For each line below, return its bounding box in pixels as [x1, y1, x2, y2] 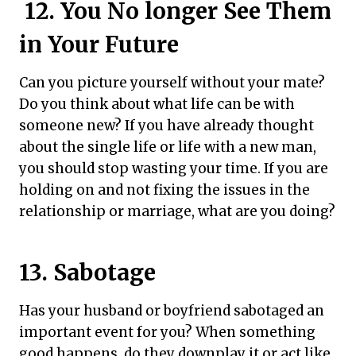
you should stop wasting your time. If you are [19, 159, 328, 177]
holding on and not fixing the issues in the [19, 180, 310, 199]
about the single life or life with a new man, [19, 137, 316, 156]
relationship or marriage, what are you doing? [19, 202, 335, 220]
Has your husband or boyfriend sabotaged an [19, 301, 324, 319]
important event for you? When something [19, 323, 315, 341]
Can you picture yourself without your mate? [19, 73, 325, 91]
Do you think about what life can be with [19, 95, 295, 113]
